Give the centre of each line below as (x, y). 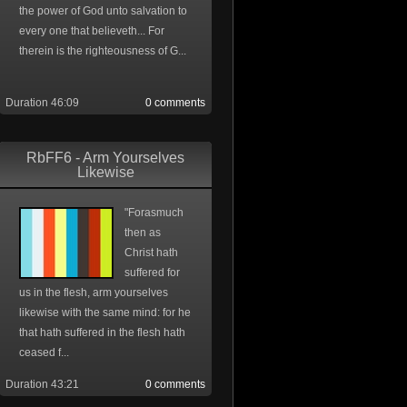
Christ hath (151, 253)
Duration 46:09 (42, 103)
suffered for (152, 273)
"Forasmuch (154, 213)
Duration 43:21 (42, 384)
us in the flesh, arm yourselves (94, 293)
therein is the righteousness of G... (103, 51)
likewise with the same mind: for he (105, 313)
